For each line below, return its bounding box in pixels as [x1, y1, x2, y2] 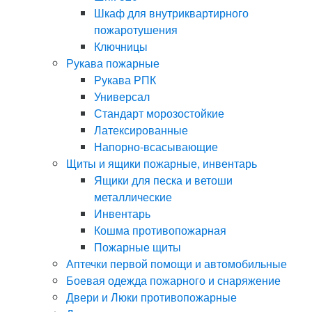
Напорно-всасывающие [94, 139, 218, 155]
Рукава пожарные [66, 55, 159, 72]
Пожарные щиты [94, 239, 181, 256]
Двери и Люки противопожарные [66, 289, 237, 306]
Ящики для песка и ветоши [94, 172, 233, 189]
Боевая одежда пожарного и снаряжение [66, 272, 281, 289]
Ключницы [94, 38, 148, 55]
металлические [94, 189, 172, 205]
